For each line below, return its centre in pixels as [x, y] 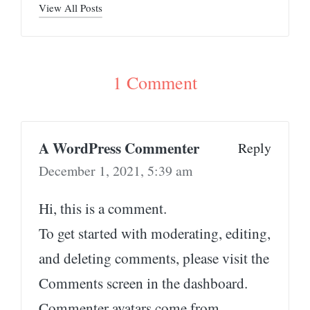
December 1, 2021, [93, 171]
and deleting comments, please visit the [154, 258]
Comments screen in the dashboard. [143, 283]
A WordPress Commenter [119, 148]
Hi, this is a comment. [103, 208]
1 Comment [155, 83]
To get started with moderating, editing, [155, 233]
